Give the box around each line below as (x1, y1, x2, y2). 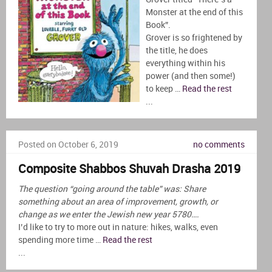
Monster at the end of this (146, 7, 243, 17)
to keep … (146, 84, 182, 93)
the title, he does (146, 46, 208, 55)
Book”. (146, 20, 171, 30)
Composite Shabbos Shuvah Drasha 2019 (18, 162, 240, 176)
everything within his (146, 58, 225, 68)
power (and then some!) (146, 71, 236, 81)
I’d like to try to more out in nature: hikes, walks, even (18, 222, 218, 232)
